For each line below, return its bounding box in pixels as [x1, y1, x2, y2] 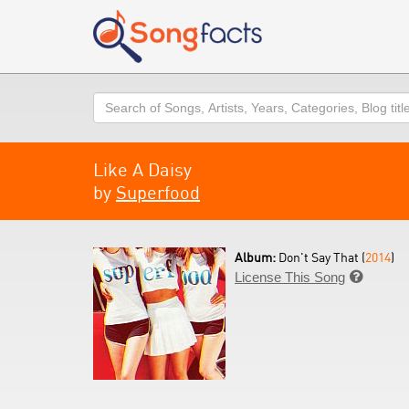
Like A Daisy [93, 158, 192, 181]
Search [92, 93, 137, 109]
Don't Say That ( [278, 249, 365, 265]
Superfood [116, 181, 200, 204]
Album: [235, 249, 278, 265]
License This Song [235, 269, 345, 285]
